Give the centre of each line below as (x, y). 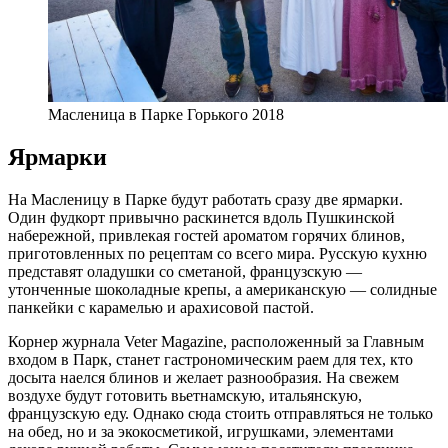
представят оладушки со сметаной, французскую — (185, 271)
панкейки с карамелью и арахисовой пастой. (161, 307)
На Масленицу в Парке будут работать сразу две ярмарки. (205, 199)
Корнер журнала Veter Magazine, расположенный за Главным (216, 341)
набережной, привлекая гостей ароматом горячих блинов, (206, 235)
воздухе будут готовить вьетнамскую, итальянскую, (185, 395)
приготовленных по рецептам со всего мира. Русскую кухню (217, 253)
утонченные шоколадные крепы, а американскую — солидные (222, 289)
